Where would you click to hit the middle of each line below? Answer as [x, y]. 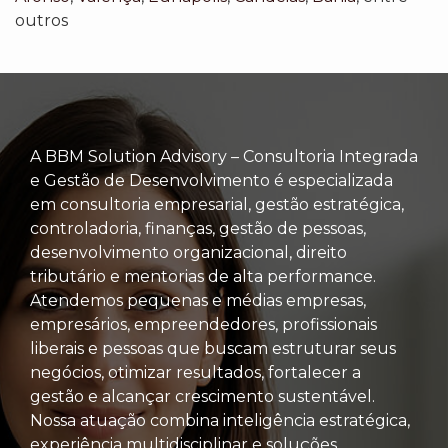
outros [41, 21]
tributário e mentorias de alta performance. [203, 277]
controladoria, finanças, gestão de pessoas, [198, 229]
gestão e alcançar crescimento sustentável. [202, 397]
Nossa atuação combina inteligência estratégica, [220, 421]
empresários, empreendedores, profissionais [203, 325]
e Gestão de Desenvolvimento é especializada [211, 181]
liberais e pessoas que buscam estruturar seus [213, 349]
